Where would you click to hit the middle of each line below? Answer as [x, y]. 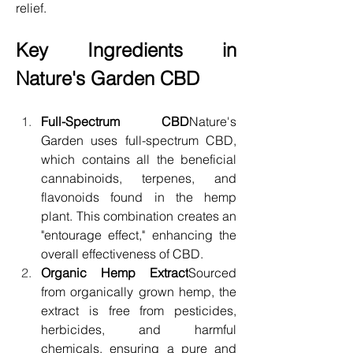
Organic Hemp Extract [115, 272]
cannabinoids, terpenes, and [139, 178]
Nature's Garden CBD [108, 78]
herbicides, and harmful [139, 329]
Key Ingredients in [126, 50]
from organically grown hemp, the [139, 291]
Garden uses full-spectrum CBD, [139, 140]
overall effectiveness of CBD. [122, 253]
